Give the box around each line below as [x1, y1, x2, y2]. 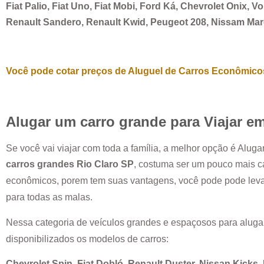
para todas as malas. [6, 192, 95, 203]
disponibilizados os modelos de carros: [6, 233, 171, 244]
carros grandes [6, 159, 77, 170]
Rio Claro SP [77, 159, 134, 170]
